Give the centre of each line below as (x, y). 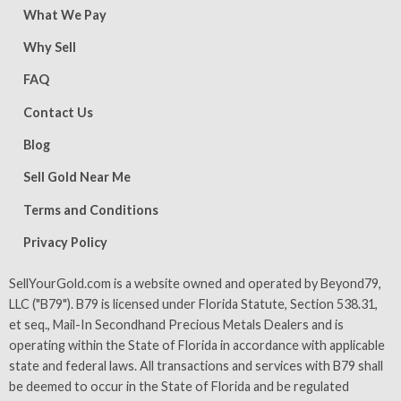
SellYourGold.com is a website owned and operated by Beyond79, (195, 284)
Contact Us (58, 112)
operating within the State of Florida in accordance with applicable (197, 346)
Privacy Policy (65, 243)
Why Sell (50, 47)
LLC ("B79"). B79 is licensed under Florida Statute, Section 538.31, (193, 304)
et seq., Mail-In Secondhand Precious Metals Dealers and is (176, 325)
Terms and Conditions (91, 209)
